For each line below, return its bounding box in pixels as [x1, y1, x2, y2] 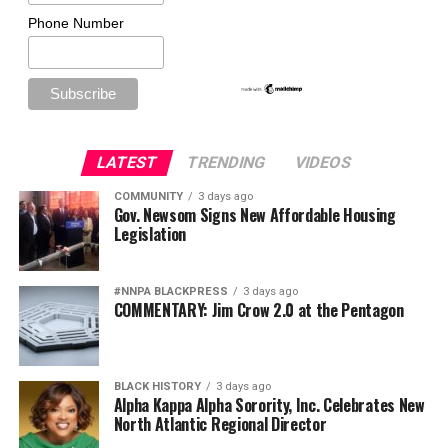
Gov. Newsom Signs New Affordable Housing [113, 202, 396, 227]
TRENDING [184, 152, 268, 172]
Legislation [113, 221, 187, 246]
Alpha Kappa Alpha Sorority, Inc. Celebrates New [113, 392, 425, 417]
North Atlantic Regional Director [113, 411, 327, 436]
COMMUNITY [113, 189, 183, 203]
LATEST [94, 152, 160, 172]
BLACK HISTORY [113, 379, 201, 393]
